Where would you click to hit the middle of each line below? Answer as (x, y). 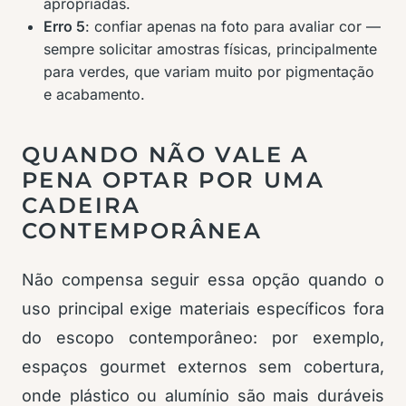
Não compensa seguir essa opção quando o (203, 280)
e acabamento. (94, 94)
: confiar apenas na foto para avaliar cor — (233, 26)
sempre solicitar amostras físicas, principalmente (210, 49)
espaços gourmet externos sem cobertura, (203, 367)
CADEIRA (82, 205)
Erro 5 (64, 26)
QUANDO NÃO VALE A (166, 155)
